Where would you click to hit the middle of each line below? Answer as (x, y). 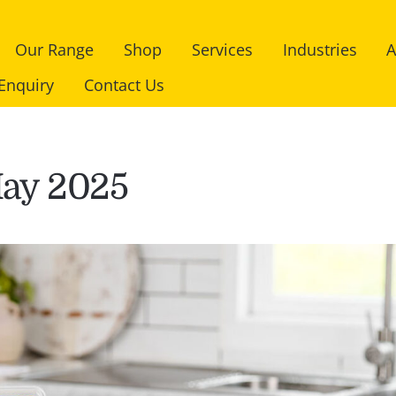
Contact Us (125, 85)
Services (222, 49)
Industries (320, 49)
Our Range (55, 49)
